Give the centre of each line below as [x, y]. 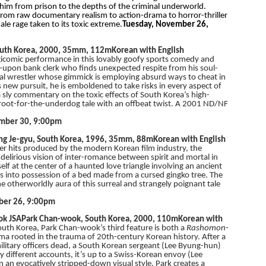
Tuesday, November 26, [165, 24]
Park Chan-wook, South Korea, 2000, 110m [99, 219]
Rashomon [206, 228]
